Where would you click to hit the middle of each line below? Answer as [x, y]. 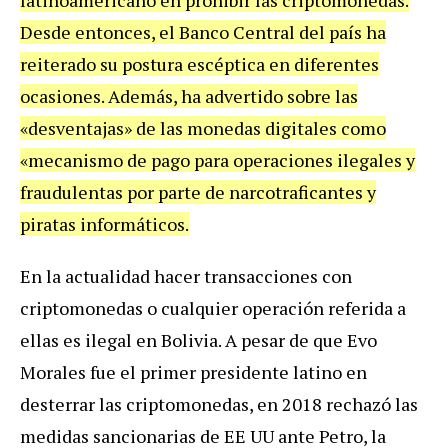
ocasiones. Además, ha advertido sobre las [189, 95]
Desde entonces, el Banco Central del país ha [203, 31]
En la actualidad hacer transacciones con [186, 275]
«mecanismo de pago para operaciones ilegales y [217, 159]
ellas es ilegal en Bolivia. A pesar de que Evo [198, 339]
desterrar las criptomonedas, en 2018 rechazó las [219, 403]
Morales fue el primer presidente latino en [193, 371]
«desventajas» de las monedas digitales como [203, 127]
